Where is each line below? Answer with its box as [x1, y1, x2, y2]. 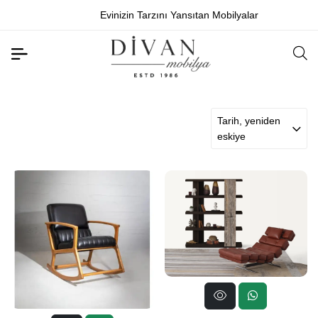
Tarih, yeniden [217, 115, 280, 126]
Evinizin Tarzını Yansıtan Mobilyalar [84, 9, 243, 21]
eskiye [217, 131, 246, 142]
